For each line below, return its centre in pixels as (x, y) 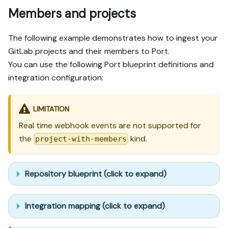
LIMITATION (51, 109)
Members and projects (72, 14)
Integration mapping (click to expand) (95, 206)
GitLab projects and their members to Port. (89, 51)
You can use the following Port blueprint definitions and (111, 65)
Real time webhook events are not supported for (110, 125)
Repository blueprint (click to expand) (96, 174)
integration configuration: (56, 78)
